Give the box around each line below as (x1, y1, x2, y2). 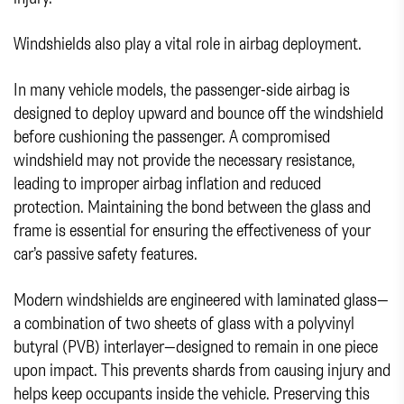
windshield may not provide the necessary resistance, (14, 147, 355, 170)
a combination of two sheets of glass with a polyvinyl (14, 310, 354, 334)
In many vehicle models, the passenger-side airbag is (14, 77, 350, 100)
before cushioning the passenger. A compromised (14, 124, 330, 147)
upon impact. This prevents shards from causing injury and (14, 357, 390, 381)
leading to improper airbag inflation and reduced (14, 170, 321, 194)
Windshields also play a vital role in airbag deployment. (14, 31, 362, 54)
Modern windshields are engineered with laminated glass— (14, 287, 389, 310)
